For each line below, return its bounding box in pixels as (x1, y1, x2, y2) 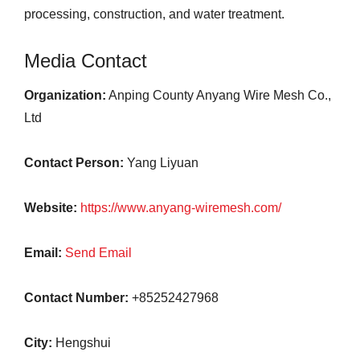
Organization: (24, 88, 106, 103)
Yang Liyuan (124, 156, 198, 170)
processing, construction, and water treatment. (24, 7, 284, 22)
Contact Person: (24, 156, 124, 170)
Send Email (65, 246, 132, 260)
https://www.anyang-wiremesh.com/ (80, 201, 281, 215)
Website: (24, 201, 77, 215)
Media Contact (24, 50, 147, 72)
